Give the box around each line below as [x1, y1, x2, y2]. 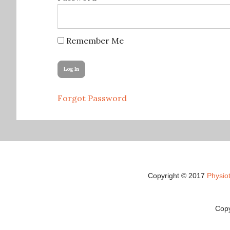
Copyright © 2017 [148, 171, 207, 180]
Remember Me [64, 35, 124, 46]
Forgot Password [57, 93, 127, 103]
